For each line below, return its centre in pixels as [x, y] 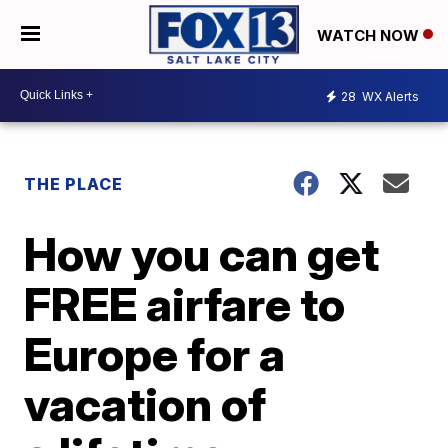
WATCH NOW [370, 35]
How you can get [202, 253]
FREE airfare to [185, 303]
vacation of [145, 403]
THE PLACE [74, 183]
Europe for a [155, 353]
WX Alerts [389, 97]
